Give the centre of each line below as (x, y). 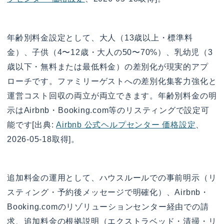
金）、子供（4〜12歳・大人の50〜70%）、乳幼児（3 (110, 52)
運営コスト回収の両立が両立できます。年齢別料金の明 (112, 95)
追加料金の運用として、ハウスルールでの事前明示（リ (112, 178)
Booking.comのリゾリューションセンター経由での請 (108, 207)
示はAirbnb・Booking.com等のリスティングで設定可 (108, 110)
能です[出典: (32, 124)
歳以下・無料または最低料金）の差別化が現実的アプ (108, 66)
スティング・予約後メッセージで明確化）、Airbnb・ (108, 192)
